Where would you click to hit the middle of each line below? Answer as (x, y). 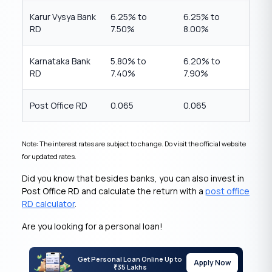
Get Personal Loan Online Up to (130, 259)
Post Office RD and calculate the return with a (114, 191)
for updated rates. (49, 156)
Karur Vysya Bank (63, 17)
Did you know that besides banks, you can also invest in (133, 178)
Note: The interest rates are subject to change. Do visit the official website (134, 144)
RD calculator (48, 204)
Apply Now (212, 263)
